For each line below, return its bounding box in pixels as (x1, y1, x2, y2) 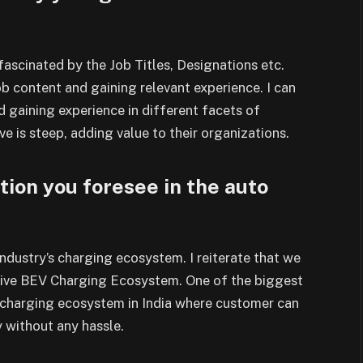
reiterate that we (197, 250, 301, 267)
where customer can (175, 295, 299, 312)
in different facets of (128, 102, 260, 119)
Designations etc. (177, 57, 284, 74)
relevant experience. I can (140, 79, 296, 96)
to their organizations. (152, 125, 289, 142)
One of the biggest (186, 272, 303, 289)
